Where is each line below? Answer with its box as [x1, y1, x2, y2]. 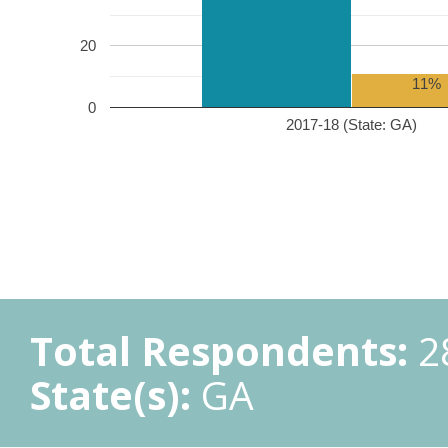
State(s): [30, 368, 191, 421]
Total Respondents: [30, 324, 408, 377]
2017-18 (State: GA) [285, 115, 417, 133]
